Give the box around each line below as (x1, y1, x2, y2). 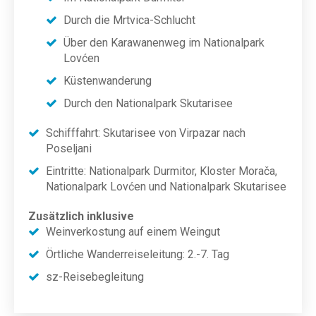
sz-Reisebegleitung (46, 270, 144, 284)
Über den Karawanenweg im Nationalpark (63, 36, 265, 49)
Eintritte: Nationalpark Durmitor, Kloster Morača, (46, 164, 277, 178)
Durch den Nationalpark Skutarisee (63, 97, 233, 110)
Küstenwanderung (63, 74, 152, 87)
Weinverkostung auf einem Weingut (46, 225, 220, 238)
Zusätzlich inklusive (28, 209, 134, 223)
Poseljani (46, 142, 92, 155)
